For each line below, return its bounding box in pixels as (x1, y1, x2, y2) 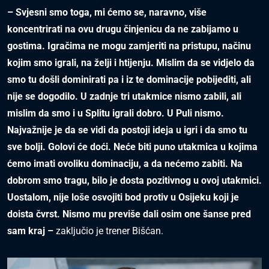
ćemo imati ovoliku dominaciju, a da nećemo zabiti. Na (7, 158, 243, 169)
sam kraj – (7, 225, 53, 237)
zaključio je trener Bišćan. (53, 225, 163, 237)
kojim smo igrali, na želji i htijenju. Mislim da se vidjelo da (7, 57, 255, 68)
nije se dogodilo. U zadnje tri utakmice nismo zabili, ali (7, 91, 241, 102)
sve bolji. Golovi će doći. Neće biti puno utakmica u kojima (7, 141, 258, 153)
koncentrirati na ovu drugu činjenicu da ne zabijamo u (7, 23, 238, 35)
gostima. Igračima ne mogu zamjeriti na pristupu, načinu (7, 40, 251, 52)
